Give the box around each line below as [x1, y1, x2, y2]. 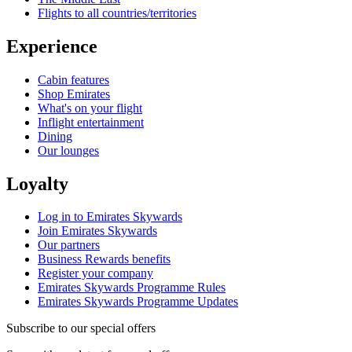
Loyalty [6, 173, 68, 194]
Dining [38, 129, 72, 143]
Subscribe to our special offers [6, 321, 156, 335]
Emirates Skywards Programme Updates [38, 295, 238, 309]
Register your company [38, 266, 153, 280]
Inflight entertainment [38, 115, 144, 129]
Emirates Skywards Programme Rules [38, 280, 225, 295]
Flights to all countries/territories [38, 5, 196, 20]
